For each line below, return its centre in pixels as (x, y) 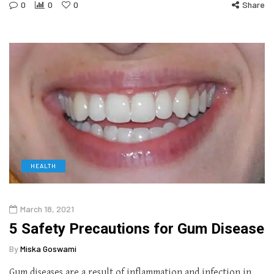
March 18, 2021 (47, 209)
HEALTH (43, 165)
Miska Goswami (48, 248)
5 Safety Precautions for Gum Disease (137, 228)
